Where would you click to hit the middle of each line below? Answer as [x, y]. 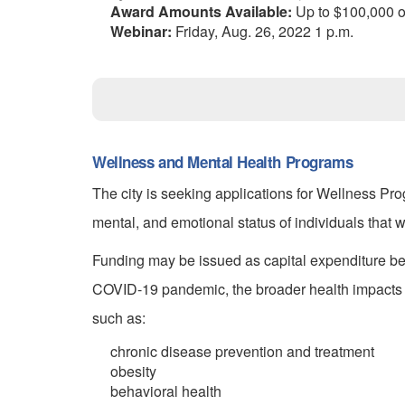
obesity [133, 371]
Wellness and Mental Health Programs [223, 161]
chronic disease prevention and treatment [242, 351]
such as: [119, 317]
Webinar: [141, 32]
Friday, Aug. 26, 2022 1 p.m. [263, 32]
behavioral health [166, 391]
